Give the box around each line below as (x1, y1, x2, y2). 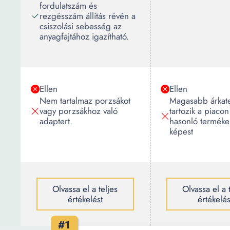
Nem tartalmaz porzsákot (40, 94, 130, 107)
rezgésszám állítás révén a (40, 10, 136, 22)
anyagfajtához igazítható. (40, 30, 129, 43)
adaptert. (40, 115, 72, 127)
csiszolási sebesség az (40, 20, 122, 32)
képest (169, 125, 193, 138)
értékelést (67, 193, 103, 205)
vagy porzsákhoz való (40, 105, 118, 117)
